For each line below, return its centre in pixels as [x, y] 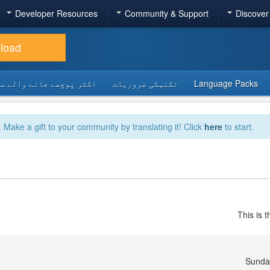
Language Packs [226, 83]
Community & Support [166, 13]
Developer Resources [56, 13]
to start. [238, 127]
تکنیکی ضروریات [145, 83]
